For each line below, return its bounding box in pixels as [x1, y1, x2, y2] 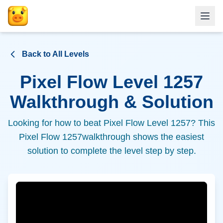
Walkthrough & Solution [9, 92, 214, 112]
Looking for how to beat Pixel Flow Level [8, 118, 171, 128]
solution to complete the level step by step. [27, 146, 196, 156]
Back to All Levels [22, 50, 89, 58]
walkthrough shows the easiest [82, 132, 204, 142]
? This [191, 118, 215, 128]
